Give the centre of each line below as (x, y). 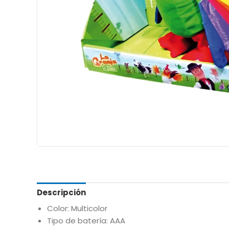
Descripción (61, 192)
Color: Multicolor (77, 209)
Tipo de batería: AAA (86, 221)
